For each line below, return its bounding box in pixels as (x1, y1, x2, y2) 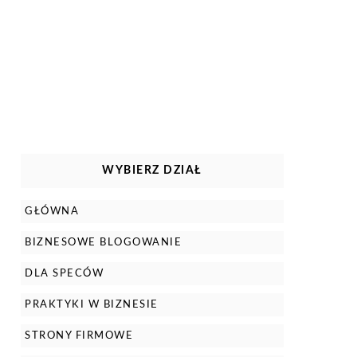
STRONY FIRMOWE (25, 331, 133, 341)
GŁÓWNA (25, 206, 79, 217)
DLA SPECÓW (25, 269, 104, 279)
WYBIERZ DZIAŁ (102, 165, 202, 176)
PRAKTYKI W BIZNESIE (25, 300, 159, 310)
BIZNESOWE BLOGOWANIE (25, 237, 182, 248)
